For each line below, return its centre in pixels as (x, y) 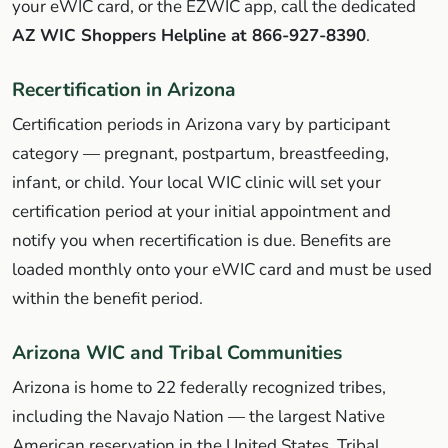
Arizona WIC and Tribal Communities (177, 352)
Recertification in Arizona (124, 89)
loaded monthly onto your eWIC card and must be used (222, 269)
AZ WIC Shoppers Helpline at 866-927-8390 (189, 35)
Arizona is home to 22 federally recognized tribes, (199, 387)
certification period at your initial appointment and (201, 211)
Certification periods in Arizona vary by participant (201, 124)
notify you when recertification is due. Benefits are (201, 240)
